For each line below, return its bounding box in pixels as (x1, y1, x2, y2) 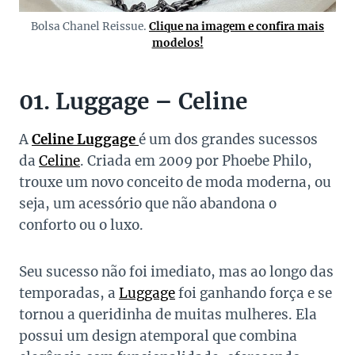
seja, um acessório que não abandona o (19, 195, 277, 213)
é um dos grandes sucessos (139, 131, 318, 149)
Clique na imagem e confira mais (149, 20, 324, 34)
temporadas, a (19, 284, 119, 303)
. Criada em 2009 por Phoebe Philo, (80, 152, 312, 170)
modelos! (151, 36, 204, 51)
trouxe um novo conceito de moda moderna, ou (19, 174, 331, 192)
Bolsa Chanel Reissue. (31, 20, 149, 34)
